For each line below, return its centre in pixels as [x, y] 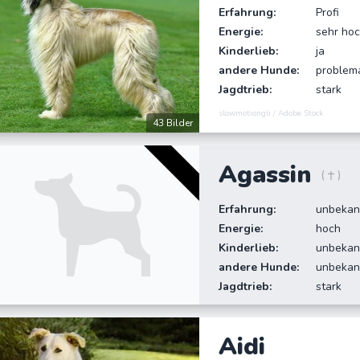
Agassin [265, 174]
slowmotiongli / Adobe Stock [271, 113]
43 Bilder [173, 123]
